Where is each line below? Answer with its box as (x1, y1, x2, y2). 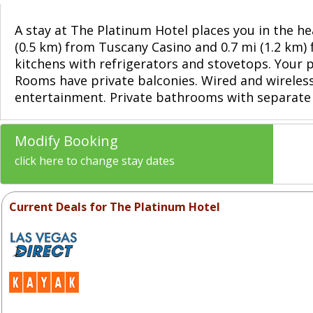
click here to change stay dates (15, 153, 175, 169)
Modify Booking (15, 131, 118, 151)
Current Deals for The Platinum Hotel (9, 199, 220, 215)
